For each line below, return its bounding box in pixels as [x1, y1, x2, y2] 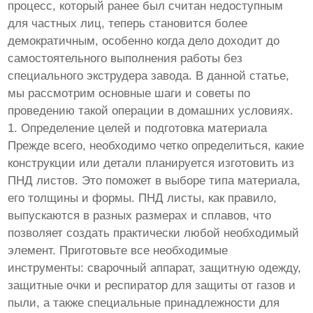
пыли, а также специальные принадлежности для [8, 296, 280, 310]
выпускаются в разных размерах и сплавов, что [8, 209, 272, 223]
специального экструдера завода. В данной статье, [8, 69, 290, 83]
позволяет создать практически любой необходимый [8, 226, 300, 240]
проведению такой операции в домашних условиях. [8, 104, 294, 118]
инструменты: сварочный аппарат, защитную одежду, [8, 261, 302, 275]
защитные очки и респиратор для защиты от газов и [8, 279, 296, 293]
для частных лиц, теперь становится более [8, 17, 248, 31]
